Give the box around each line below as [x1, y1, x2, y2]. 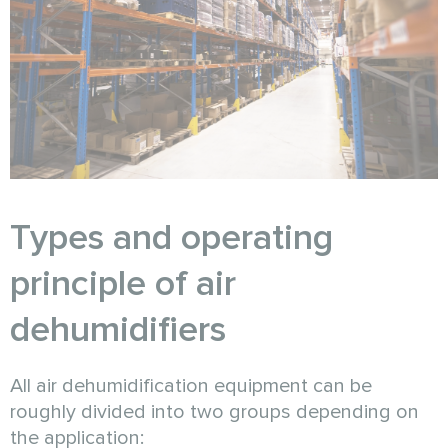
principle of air [10, 262, 236, 307]
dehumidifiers [10, 308, 226, 353]
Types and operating [10, 216, 333, 261]
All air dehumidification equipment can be [10, 374, 372, 399]
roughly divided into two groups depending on [10, 400, 419, 425]
